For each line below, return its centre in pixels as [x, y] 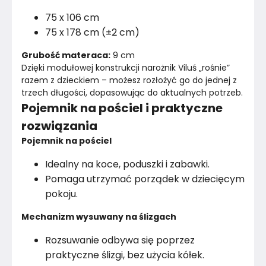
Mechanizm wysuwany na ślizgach [99, 217]
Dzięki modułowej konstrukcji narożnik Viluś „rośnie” [127, 68]
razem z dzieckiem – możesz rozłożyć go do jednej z [130, 80]
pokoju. [61, 194]
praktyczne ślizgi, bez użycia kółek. [125, 255]
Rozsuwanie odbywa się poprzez [120, 240]
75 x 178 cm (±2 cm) [92, 32]
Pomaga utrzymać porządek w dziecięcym [145, 179]
